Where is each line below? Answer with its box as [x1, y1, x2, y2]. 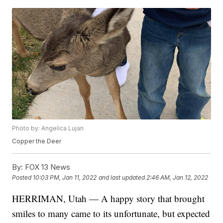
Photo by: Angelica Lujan [12, 124, 84, 132]
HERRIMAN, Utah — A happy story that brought [12, 192, 205, 205]
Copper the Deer [12, 137, 62, 145]
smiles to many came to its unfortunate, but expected [12, 207, 211, 220]
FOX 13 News [23, 162, 71, 172]
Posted [12, 174, 33, 182]
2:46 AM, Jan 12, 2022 [146, 174, 209, 182]
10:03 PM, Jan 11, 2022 [33, 174, 97, 182]
